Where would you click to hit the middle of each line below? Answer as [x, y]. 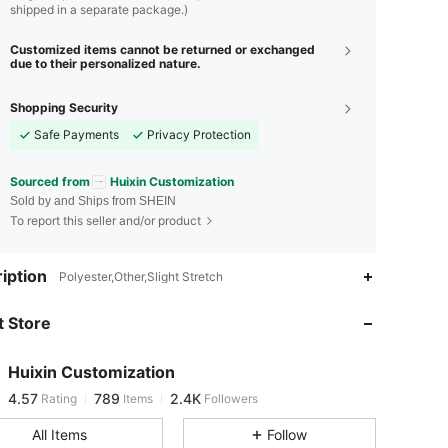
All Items [59, 435]
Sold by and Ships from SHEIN [93, 201]
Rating [57, 396]
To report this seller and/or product [105, 221]
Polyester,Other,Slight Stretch [141, 277]
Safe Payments [76, 134]
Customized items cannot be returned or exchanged [162, 49]
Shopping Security [64, 107]
